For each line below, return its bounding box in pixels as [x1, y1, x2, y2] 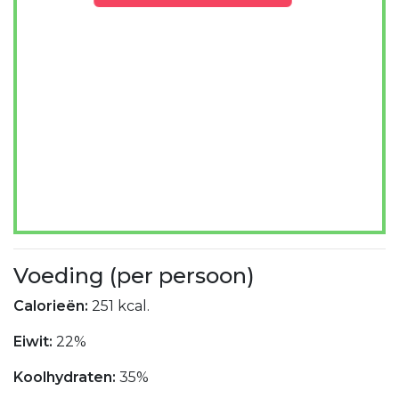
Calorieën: [13, 297, 92, 315]
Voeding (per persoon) [13, 263, 255, 289]
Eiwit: [13, 333, 56, 351]
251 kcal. [92, 297, 150, 315]
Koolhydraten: [13, 369, 119, 387]
